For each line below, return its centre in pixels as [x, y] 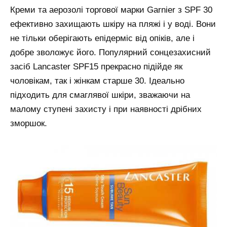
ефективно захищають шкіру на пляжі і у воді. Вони [113, 24]
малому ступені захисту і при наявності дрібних [106, 109]
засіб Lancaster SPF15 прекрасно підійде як [96, 66]
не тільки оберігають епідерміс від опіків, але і [102, 38]
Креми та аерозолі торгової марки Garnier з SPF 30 [111, 10]
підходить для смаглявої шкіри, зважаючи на [100, 95]
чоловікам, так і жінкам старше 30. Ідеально [97, 81]
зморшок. [29, 123]
